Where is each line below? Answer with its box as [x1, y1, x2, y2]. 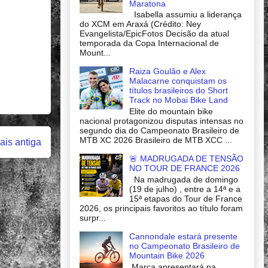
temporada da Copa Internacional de [80, 38, 219, 48]
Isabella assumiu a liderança [129, 10, 242, 20]
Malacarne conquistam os [129, 76, 227, 86]
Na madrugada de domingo [129, 174, 238, 184]
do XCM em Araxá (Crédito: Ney [80, 19, 201, 29]
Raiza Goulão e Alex [129, 66, 206, 77]
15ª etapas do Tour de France [129, 193, 242, 203]
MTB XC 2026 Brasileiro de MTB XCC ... [80, 135, 232, 145]
